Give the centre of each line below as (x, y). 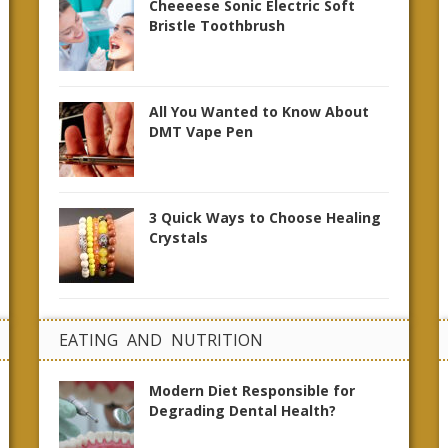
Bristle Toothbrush (217, 25)
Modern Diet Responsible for (252, 390)
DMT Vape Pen (201, 131)
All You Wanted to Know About (259, 111)
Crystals (178, 237)
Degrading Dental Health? (242, 410)
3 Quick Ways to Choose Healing (265, 217)
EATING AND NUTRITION (161, 340)
